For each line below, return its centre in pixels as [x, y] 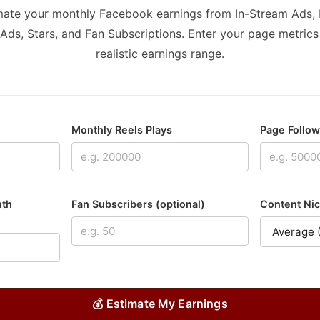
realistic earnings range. [160, 54]
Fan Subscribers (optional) [138, 204]
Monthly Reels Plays [121, 130]
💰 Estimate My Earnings [160, 304]
